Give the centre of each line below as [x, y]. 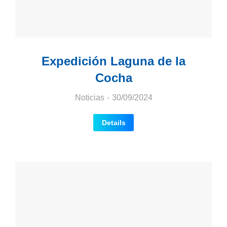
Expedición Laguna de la [113, 61]
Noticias [89, 97]
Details [113, 122]
